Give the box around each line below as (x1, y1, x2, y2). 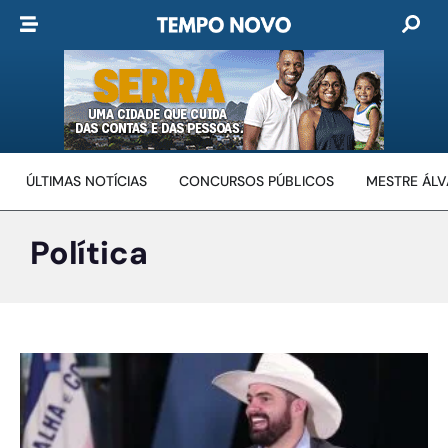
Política (30, 232, 148, 274)
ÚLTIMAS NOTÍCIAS (26, 172, 147, 190)
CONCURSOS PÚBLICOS (179, 172, 334, 190)
